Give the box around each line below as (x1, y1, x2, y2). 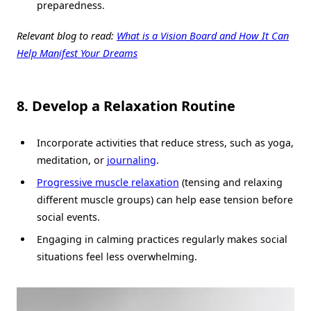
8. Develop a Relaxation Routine (17, 96, 235, 115)
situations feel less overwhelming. (36, 249, 197, 263)
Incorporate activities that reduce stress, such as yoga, (36, 135, 294, 149)
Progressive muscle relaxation (36, 175, 179, 189)
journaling (106, 153, 156, 167)
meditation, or (36, 153, 107, 167)
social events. (36, 210, 100, 224)
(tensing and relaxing (178, 175, 283, 189)
